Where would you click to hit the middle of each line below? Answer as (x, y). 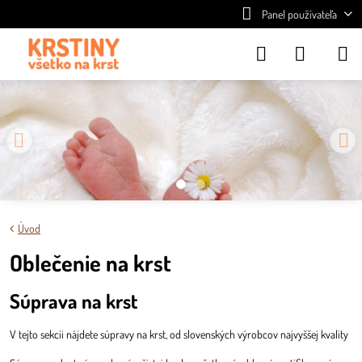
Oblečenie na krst (90, 263)
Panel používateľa (299, 14)
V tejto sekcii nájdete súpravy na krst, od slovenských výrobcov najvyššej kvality (179, 335)
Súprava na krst (74, 301)
